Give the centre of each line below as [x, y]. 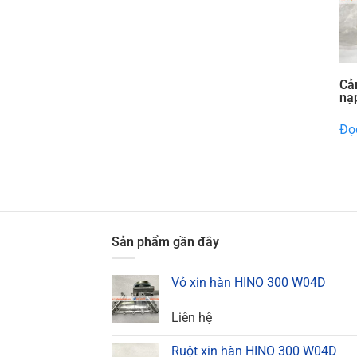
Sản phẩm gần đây [165, 241]
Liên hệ [191, 317]
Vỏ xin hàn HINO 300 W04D [248, 282]
